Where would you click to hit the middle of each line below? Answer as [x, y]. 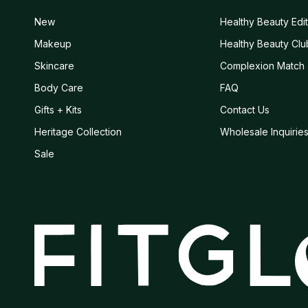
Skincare [54, 66]
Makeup [53, 44]
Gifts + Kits [58, 110]
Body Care [59, 88]
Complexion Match [262, 66]
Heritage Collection [78, 132]
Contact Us [244, 110]
